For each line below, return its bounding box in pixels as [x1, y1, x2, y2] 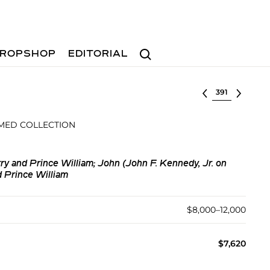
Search [134, 43, 166, 54]
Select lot [212, 86, 253, 96]
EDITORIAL [68, 49, 129, 59]
